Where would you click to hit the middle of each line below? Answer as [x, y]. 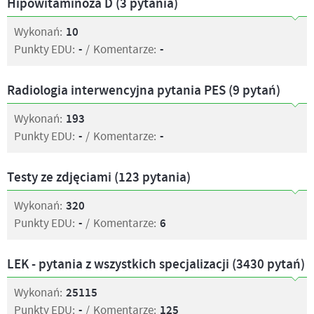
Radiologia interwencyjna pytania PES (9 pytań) [144, 91]
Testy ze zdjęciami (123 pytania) [99, 178]
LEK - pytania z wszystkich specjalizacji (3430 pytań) [156, 265]
